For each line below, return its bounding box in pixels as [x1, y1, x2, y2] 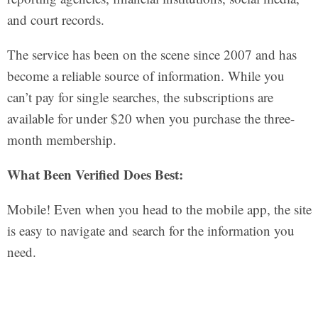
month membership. [6, 131, 116, 149]
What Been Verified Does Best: [6, 165, 183, 185]
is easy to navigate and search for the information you [6, 221, 295, 240]
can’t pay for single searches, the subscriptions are [6, 88, 273, 106]
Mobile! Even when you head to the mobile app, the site [6, 200, 312, 219]
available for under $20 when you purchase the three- [6, 109, 295, 128]
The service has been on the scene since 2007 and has [6, 45, 297, 64]
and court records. [6, 11, 104, 29]
